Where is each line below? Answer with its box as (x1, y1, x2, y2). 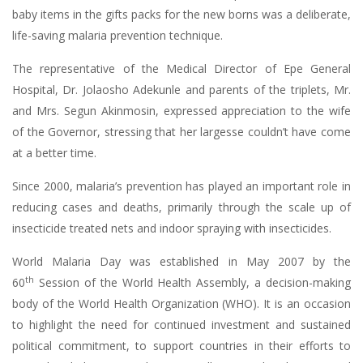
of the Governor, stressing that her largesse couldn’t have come (12, 124, 351, 139)
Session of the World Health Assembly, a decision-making (34, 275, 351, 290)
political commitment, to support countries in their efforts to (12, 338, 351, 353)
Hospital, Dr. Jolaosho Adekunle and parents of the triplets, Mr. (12, 82, 351, 97)
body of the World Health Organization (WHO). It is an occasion (12, 296, 351, 311)
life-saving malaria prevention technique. (12, 28, 223, 43)
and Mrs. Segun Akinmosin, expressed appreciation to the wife (12, 103, 351, 118)
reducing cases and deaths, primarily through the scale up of (12, 199, 351, 215)
